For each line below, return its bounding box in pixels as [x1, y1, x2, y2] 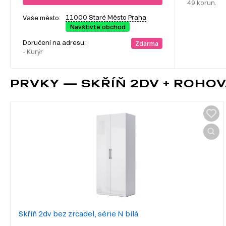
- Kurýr [23, 48, 43, 55]
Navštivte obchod [70, 23, 126, 31]
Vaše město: [23, 14, 61, 22]
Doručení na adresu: [23, 39, 87, 46]
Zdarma [135, 40, 158, 47]
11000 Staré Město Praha [66, 14, 146, 21]
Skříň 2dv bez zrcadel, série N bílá [19, 209, 138, 218]
